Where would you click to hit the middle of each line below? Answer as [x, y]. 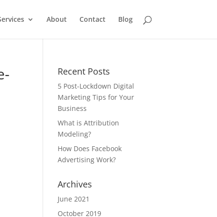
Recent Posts [84, 71]
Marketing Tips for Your [96, 97]
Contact [92, 19]
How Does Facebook [90, 148]
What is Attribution [89, 123]
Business [72, 108]
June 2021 [74, 199]
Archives [75, 184]
